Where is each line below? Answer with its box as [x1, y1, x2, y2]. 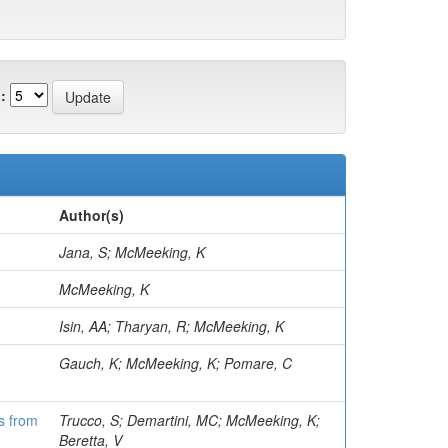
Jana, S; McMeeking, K [59, 242, 205, 262]
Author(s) [59, 205, 124, 225]
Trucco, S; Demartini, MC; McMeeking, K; [59, 410, 320, 430]
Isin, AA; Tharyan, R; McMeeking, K [59, 316, 284, 336]
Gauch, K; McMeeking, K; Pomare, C [59, 353, 292, 373]
